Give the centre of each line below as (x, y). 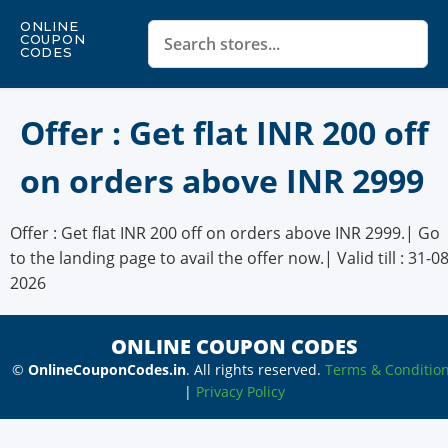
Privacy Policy (240, 391)
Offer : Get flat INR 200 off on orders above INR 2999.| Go (225, 233)
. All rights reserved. (255, 369)
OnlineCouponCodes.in (106, 369)
